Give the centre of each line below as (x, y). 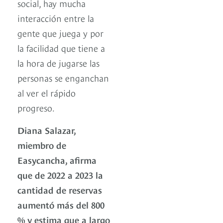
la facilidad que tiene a (61, 47)
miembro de (42, 144)
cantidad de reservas (60, 189)
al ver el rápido (47, 92)
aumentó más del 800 (61, 204)
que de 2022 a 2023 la (60, 174)
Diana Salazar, (47, 129)
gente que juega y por (60, 32)
